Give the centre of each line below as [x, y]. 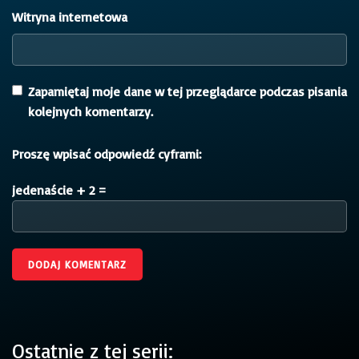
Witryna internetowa [70, 16]
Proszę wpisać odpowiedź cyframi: [107, 153]
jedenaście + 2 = [59, 190]
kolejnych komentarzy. [91, 111]
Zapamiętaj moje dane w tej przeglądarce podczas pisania [188, 91]
